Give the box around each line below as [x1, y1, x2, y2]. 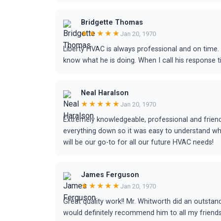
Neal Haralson [81, 89, 129, 97]
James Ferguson [81, 171, 139, 179]
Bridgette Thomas [81, 18, 143, 27]
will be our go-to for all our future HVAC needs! [63, 138, 214, 147]
